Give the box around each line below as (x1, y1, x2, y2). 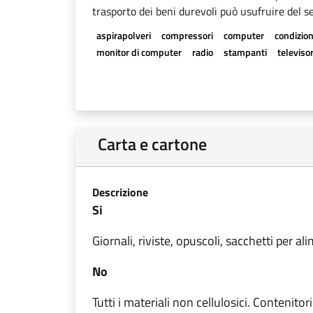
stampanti (223, 45, 267, 59)
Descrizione (92, 184, 148, 201)
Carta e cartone (98, 131, 207, 156)
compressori (161, 28, 213, 43)
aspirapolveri (96, 28, 151, 43)
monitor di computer (96, 45, 182, 59)
